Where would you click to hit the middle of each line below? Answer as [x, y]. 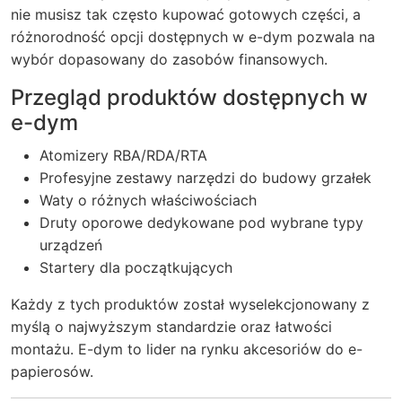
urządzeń [71, 245]
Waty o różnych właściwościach [148, 200]
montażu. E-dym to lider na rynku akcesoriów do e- [187, 349]
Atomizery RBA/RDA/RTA [123, 155]
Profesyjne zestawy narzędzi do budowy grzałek [205, 178]
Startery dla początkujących [136, 267]
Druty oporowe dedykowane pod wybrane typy [201, 223]
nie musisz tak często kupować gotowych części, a [186, 14]
